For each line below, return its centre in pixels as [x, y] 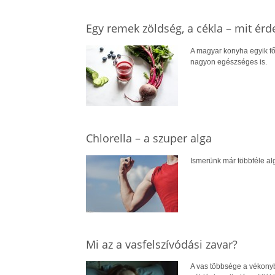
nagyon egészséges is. [228, 62]
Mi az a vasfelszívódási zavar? [161, 244]
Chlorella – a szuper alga [149, 138]
